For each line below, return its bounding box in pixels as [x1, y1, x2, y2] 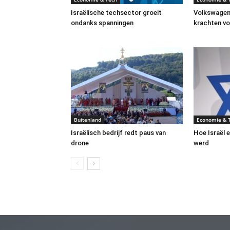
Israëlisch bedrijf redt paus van [71, 128, 166, 137]
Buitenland [74, 116, 101, 123]
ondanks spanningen [71, 18, 133, 27]
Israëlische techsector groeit [71, 8, 162, 16]
